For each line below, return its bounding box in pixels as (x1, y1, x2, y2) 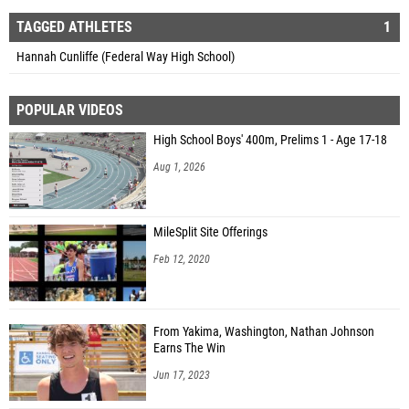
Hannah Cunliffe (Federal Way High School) (16, 48, 235, 65)
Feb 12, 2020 (153, 252, 210, 266)
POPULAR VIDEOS (16, 100, 123, 119)
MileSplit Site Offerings (153, 224, 267, 240)
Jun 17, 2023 (153, 368, 210, 382)
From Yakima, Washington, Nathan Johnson (153, 323, 374, 340)
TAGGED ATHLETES (16, 17, 132, 36)
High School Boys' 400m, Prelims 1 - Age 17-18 (153, 131, 387, 148)
